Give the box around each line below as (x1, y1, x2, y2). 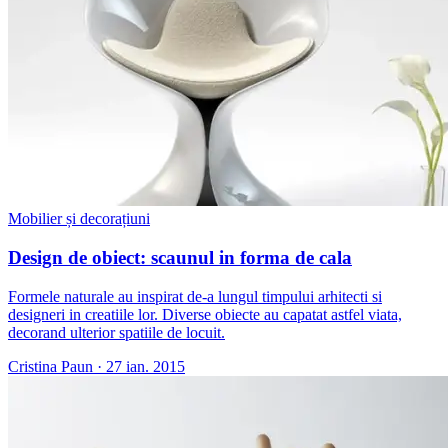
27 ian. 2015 (106, 357, 185, 375)
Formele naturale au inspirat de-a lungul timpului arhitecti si (8, 287, 382, 305)
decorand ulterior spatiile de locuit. (8, 323, 225, 341)
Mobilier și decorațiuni (8, 210, 150, 228)
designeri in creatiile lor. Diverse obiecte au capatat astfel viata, (8, 305, 402, 323)
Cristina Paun (8, 357, 93, 375)
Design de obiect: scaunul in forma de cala (8, 247, 352, 269)
